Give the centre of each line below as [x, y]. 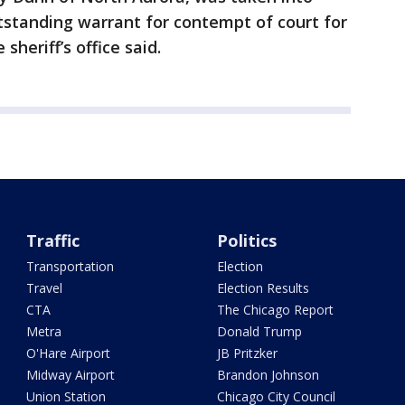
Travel [45, 288]
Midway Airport [71, 375]
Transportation [71, 267]
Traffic [53, 241]
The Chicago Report [275, 310]
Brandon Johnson [268, 375]
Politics [246, 241]
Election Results [263, 288]
